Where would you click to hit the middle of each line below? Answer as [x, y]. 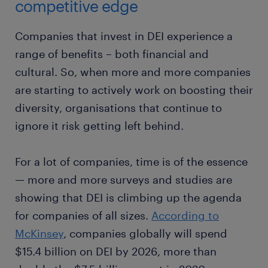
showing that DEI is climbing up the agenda [128, 197]
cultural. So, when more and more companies [133, 72]
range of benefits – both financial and [112, 54]
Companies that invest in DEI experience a [124, 36]
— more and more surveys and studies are [124, 179]
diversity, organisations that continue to [118, 108]
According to [185, 215]
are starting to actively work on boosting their [134, 90]
